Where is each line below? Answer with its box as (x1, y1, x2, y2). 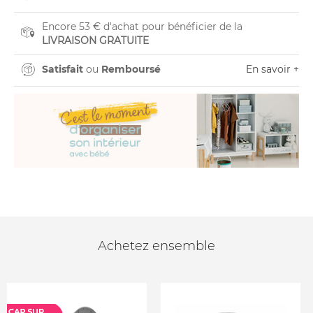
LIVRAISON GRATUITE (42, 34, 149, 47)
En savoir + (246, 63, 299, 75)
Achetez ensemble (98, 238, 215, 254)
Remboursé (101, 63, 161, 75)
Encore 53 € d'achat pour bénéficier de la (42, 20, 242, 33)
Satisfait (42, 63, 83, 75)
